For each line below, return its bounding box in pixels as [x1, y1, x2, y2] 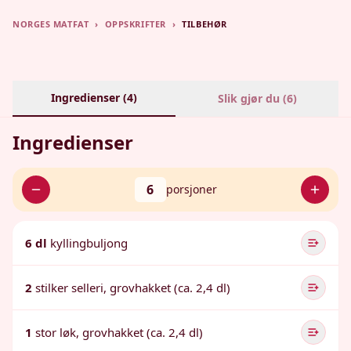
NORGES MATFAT [13, 18, 89, 30]
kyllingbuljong [50, 235, 128, 251]
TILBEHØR [182, 18, 227, 30]
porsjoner [165, 182, 217, 197]
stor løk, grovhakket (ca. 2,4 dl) [35, 324, 203, 340]
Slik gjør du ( [217, 91, 287, 106]
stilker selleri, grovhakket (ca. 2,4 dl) [35, 280, 230, 295]
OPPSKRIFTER [104, 18, 166, 30]
